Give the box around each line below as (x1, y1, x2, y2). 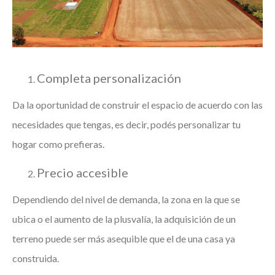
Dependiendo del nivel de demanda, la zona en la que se (12, 193, 240, 205)
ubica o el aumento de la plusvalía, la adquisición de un (12, 212, 236, 225)
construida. (12, 252, 59, 264)
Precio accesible (37, 165, 128, 180)
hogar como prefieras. (12, 137, 104, 150)
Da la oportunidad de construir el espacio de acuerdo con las (12, 98, 263, 110)
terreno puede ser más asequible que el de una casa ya (12, 232, 235, 244)
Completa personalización (37, 70, 181, 85)
